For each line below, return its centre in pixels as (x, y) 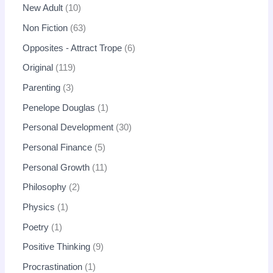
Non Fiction (45, 28)
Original (38, 68)
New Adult (43, 8)
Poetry (36, 227)
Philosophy (45, 187)
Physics (39, 207)
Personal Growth (56, 167)
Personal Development (68, 128)
